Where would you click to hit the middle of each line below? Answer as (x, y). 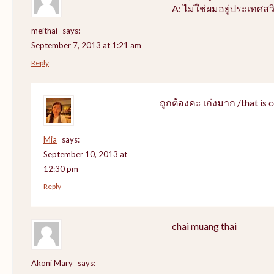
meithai (44, 30)
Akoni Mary (52, 263)
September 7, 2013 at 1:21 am (86, 45)
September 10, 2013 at (85, 154)
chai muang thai (204, 226)
